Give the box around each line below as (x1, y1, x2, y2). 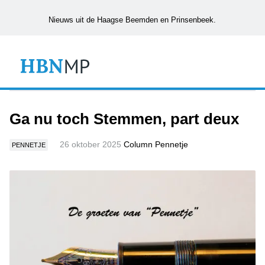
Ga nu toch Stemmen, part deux (9, 110, 239, 128)
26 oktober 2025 (60, 140, 121, 149)
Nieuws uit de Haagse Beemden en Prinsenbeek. (49, 15, 216, 24)
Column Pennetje (124, 140, 188, 149)
